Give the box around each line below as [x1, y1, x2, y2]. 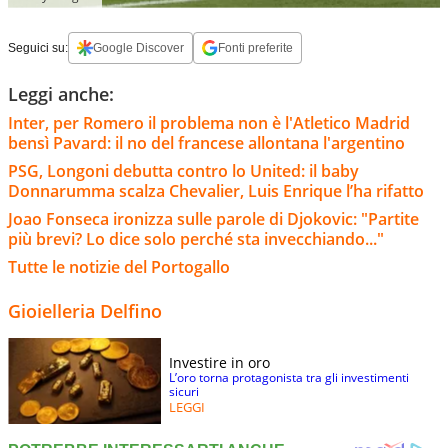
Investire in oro [169, 352, 270, 372]
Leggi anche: [8, 81, 114, 106]
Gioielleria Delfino [8, 298, 162, 323]
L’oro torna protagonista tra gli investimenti [169, 368, 409, 386]
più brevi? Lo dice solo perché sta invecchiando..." [8, 227, 384, 250]
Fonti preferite [218, 40, 293, 55]
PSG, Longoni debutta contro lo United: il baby [8, 159, 359, 182]
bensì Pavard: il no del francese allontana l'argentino [8, 131, 405, 154]
